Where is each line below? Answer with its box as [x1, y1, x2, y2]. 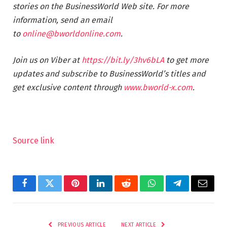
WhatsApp [150, 186, 190, 196]
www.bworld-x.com [124, 82, 193, 92]
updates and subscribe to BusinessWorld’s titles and [13, 68, 206, 79]
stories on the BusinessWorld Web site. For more [13, 2, 189, 11]
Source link [13, 136, 54, 146]
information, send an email [13, 15, 112, 25]
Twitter [49, 186, 75, 196]
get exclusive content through [13, 82, 124, 92]
